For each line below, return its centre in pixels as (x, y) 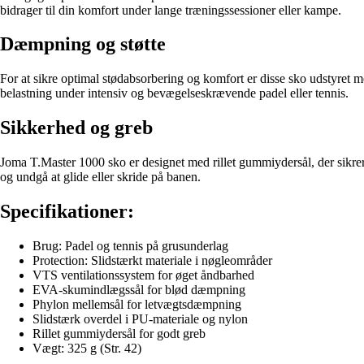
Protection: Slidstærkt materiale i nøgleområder (152, 260)
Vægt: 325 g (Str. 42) (87, 348)
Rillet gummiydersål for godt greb (119, 333)
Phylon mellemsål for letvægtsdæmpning (137, 304)
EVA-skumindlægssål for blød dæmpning (139, 289)
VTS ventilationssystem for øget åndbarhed (143, 275)
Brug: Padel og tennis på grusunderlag (130, 245)
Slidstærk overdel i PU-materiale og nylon (140, 318)
